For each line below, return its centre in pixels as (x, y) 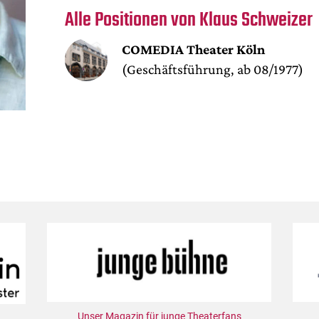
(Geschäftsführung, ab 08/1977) (213, 69)
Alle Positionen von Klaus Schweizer (189, 20)
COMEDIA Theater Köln (194, 49)
